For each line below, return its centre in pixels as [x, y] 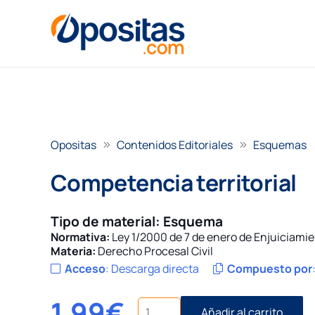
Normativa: [80, 237]
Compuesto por [269, 269]
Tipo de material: [107, 221]
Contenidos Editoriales [175, 145]
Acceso [85, 269]
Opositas [73, 145]
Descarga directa [155, 269]
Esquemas [280, 145]
